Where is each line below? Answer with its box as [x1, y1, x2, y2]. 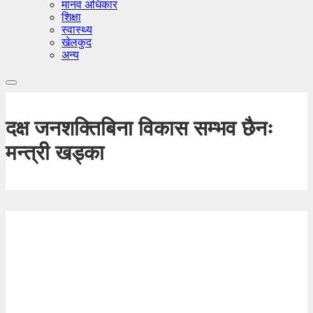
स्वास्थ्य [61, 24, 92, 36]
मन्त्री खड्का [6, 141, 104, 165]
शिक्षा [61, 11, 81, 23]
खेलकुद [61, 36, 92, 48]
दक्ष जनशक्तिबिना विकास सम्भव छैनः [6, 117, 273, 140]
